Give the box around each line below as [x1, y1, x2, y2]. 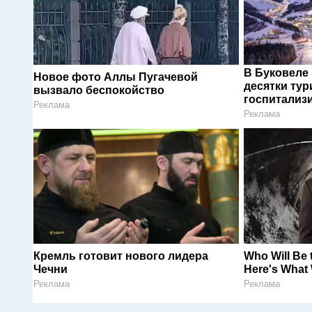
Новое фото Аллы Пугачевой [33, 70, 198, 83]
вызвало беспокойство [33, 84, 164, 96]
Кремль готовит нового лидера [33, 249, 208, 262]
